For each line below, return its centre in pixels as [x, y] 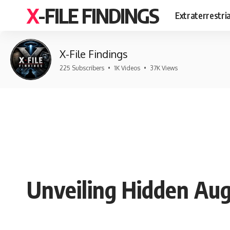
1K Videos [127, 68]
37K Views [164, 68]
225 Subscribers [82, 68]
